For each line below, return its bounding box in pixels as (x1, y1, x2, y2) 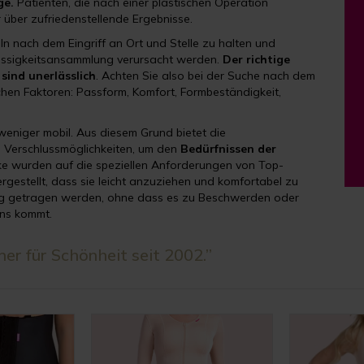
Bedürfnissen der (180, 141, 276, 156)
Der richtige (223, 52, 290, 67)
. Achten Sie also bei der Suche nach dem (96, 68, 315, 83)
